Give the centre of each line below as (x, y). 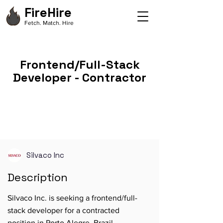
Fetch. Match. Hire (49, 23)
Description (38, 177)
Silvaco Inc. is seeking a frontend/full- (72, 198)
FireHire (48, 12)
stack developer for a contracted (63, 210)
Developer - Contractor (80, 77)
